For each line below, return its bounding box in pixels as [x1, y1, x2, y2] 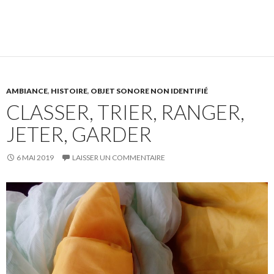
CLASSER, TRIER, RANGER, [6, 100, 245, 125]
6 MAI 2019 [17, 153, 54, 163]
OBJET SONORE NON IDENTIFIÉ [91, 86, 208, 96]
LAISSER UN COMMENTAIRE [72, 153, 165, 163]
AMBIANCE [6, 86, 48, 96]
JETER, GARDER [6, 122, 152, 147]
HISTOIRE [51, 86, 87, 96]
